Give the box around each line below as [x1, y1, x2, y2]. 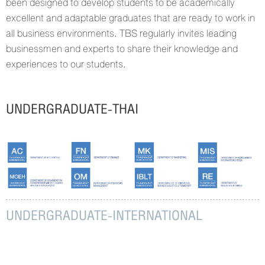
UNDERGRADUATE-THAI [6, 98, 138, 121]
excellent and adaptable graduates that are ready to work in [6, 9, 255, 27]
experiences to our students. [6, 56, 126, 73]
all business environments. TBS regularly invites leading [6, 25, 237, 42]
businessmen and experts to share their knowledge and [6, 40, 238, 57]
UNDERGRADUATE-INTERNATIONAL [6, 203, 202, 227]
